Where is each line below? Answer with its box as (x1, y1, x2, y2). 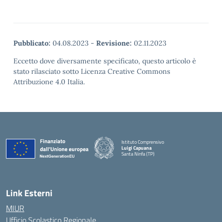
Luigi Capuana (121, 144, 152, 152)
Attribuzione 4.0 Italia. (13, 77, 85, 86)
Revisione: (96, 39, 132, 48)
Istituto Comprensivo (121, 138, 164, 146)
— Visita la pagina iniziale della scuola (121, 155, 197, 163)
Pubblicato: (13, 39, 51, 48)
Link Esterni (6, 186, 53, 200)
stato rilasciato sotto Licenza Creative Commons (13, 67, 170, 76)
